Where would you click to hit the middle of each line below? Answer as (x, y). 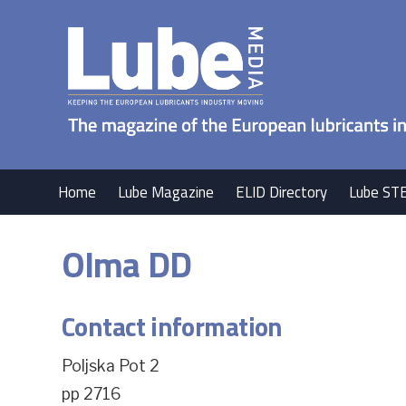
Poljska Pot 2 (110, 366)
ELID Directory (282, 192)
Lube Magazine (166, 192)
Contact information (172, 327)
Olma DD (126, 264)
